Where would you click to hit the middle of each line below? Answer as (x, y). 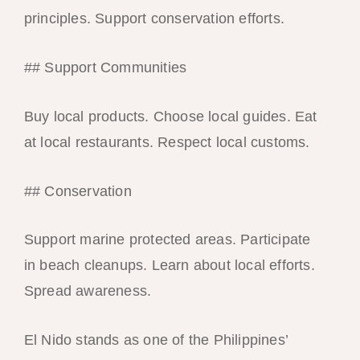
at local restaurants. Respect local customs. (167, 142)
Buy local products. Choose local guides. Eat (170, 116)
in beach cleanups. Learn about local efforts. (169, 266)
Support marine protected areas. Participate (167, 240)
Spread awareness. (88, 291)
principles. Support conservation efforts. (154, 19)
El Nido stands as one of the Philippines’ (155, 340)
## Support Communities (105, 68)
